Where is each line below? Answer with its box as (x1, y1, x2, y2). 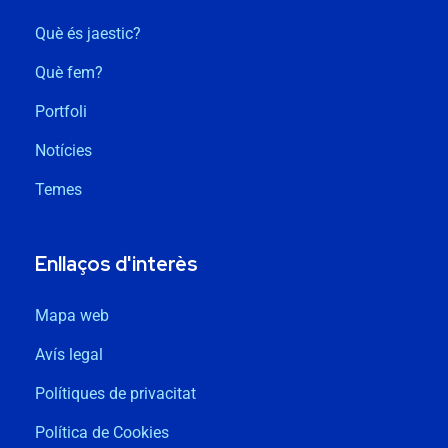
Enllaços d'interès (35, 251, 198, 278)
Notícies (35, 141, 92, 161)
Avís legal (35, 345, 103, 365)
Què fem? (35, 63, 103, 83)
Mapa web (35, 306, 109, 326)
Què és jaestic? (35, 24, 141, 44)
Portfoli (35, 102, 87, 122)
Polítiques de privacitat (35, 384, 196, 404)
